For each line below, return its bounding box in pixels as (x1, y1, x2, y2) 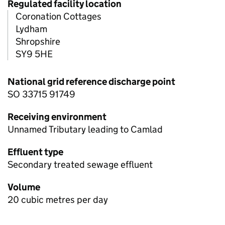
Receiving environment (8, 111, 106, 123)
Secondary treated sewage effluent (8, 159, 153, 171)
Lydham (16, 23, 47, 35)
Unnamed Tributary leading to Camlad (8, 124, 163, 136)
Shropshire (16, 36, 60, 48)
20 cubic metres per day (8, 194, 108, 206)
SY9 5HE (16, 48, 53, 60)
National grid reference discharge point (8, 76, 175, 88)
